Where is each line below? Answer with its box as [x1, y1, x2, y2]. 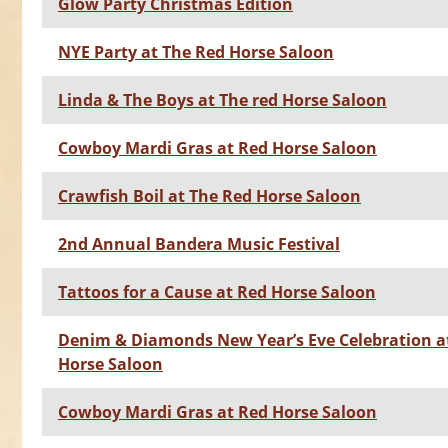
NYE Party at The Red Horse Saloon [58, 41, 334, 64]
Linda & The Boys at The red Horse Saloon [58, 89, 387, 112]
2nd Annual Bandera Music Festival [58, 233, 340, 256]
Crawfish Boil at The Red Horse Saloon [58, 185, 361, 208]
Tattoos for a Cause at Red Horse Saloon [58, 281, 376, 304]
